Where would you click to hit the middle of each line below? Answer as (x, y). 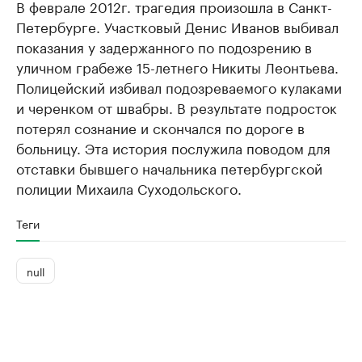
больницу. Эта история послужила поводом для (173, 147)
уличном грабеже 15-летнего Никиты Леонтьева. (177, 67)
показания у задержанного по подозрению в (164, 46)
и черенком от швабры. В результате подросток (177, 107)
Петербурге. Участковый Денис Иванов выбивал (177, 26)
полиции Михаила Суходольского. (129, 188)
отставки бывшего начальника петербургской (169, 168)
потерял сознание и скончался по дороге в (160, 127)
